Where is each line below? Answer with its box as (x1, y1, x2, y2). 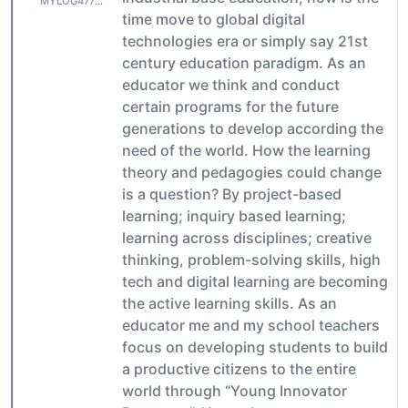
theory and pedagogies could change (122, 162, 382, 181)
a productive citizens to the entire (122, 359, 356, 378)
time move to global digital (122, 9, 305, 28)
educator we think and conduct (122, 75, 340, 94)
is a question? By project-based (122, 184, 342, 203)
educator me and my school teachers (122, 315, 380, 334)
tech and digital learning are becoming (122, 271, 388, 291)
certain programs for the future (122, 97, 339, 116)
